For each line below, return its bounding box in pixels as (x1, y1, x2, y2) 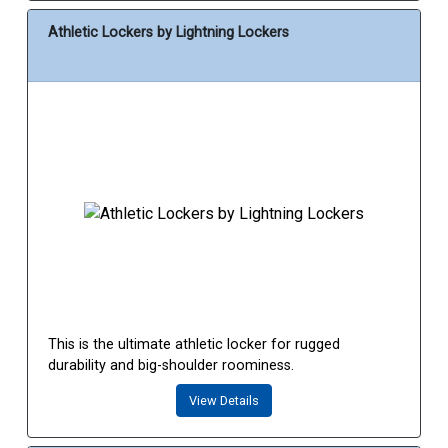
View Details (189, 393, 259, 409)
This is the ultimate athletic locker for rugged (48, 336, 340, 354)
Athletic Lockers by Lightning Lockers (48, 24, 289, 42)
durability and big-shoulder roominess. (48, 357, 294, 375)
